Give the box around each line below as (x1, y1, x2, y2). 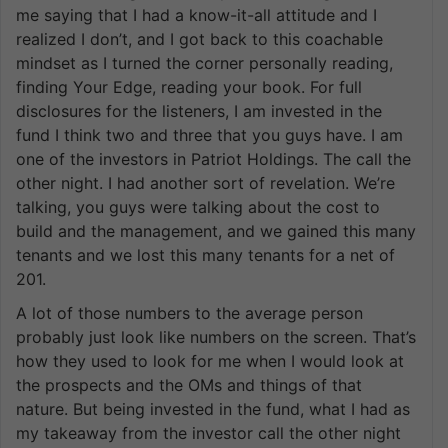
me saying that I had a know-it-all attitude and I (16, 4, 377, 25)
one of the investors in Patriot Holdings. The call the (16, 148, 411, 169)
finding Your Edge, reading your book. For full (16, 76, 362, 97)
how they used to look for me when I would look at (16, 350, 404, 371)
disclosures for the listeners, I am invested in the (16, 100, 382, 121)
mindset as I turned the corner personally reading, (16, 52, 393, 73)
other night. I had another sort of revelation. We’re (16, 172, 395, 193)
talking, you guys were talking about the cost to (16, 196, 380, 217)
